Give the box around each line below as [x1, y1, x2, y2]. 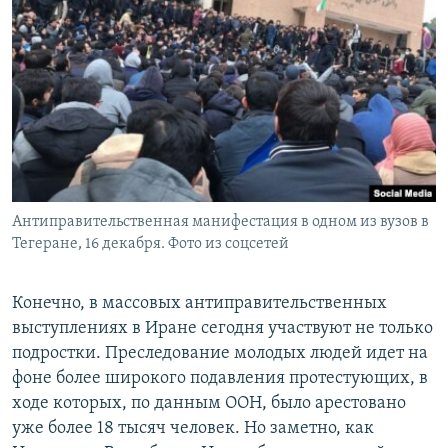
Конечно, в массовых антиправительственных [12, 294, 387, 314]
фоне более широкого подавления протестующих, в [12, 369, 428, 389]
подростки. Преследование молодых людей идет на [12, 344, 428, 364]
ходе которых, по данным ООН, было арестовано [12, 394, 406, 414]
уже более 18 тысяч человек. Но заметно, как [12, 419, 374, 439]
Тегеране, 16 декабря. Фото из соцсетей [12, 236, 289, 253]
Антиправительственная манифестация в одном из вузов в [12, 214, 429, 231]
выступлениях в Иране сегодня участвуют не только [12, 319, 433, 339]
